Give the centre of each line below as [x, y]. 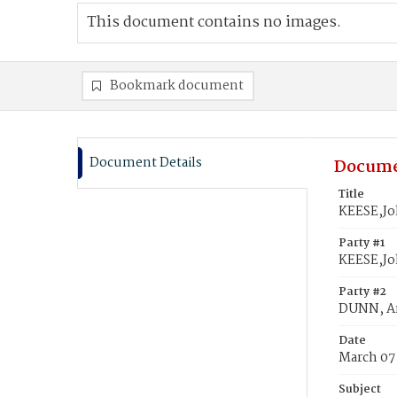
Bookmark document [177, 86]
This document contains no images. [214, 23]
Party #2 [362, 292]
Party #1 [362, 243]
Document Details [146, 163]
